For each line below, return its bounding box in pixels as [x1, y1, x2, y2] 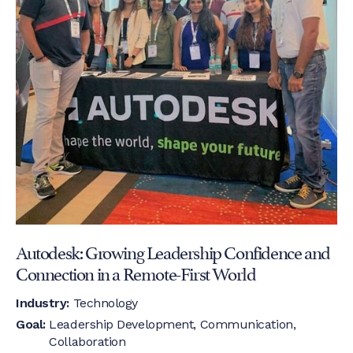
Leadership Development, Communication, [49, 317, 296, 333]
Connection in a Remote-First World [16, 258, 256, 286]
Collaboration [49, 334, 126, 350]
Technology [72, 295, 138, 311]
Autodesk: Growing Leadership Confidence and [16, 237, 330, 265]
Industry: [16, 295, 73, 311]
